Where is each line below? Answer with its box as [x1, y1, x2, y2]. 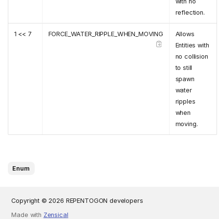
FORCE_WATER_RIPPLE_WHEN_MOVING [48, 30, 164, 38]
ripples [175, 97, 196, 105]
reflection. [175, 8, 205, 16]
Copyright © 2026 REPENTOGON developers [11, 197, 143, 205]
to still [175, 64, 193, 71]
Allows [175, 30, 195, 38]
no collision [175, 52, 208, 60]
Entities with [175, 41, 209, 49]
